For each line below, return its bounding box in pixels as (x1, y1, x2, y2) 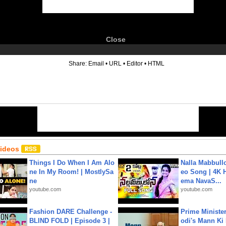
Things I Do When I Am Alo (29, 159, 115, 166)
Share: (69, 60, 88, 67)
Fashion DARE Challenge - (29, 208, 112, 215)
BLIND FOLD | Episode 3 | (29, 217, 110, 224)
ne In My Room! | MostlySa (29, 168, 114, 176)
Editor (127, 60, 143, 67)
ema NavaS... (181, 177, 221, 185)
